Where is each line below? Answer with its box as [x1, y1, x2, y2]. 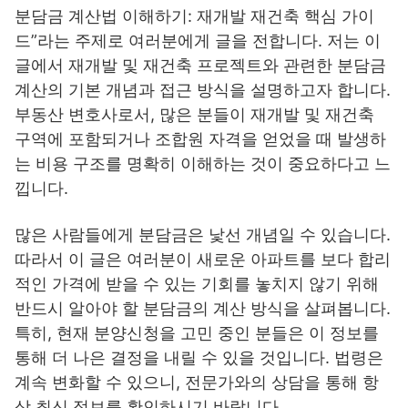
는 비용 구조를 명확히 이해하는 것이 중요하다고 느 [15, 154, 391, 174]
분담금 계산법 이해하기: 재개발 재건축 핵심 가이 [15, 6, 374, 26]
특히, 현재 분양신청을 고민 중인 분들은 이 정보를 [15, 323, 379, 343]
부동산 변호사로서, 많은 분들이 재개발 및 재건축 [15, 105, 374, 125]
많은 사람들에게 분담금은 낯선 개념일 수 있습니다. [15, 225, 391, 245]
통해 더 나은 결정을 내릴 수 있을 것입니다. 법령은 [15, 348, 383, 368]
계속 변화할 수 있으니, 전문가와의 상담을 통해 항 [15, 372, 379, 393]
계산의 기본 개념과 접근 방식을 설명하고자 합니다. [15, 80, 391, 100]
